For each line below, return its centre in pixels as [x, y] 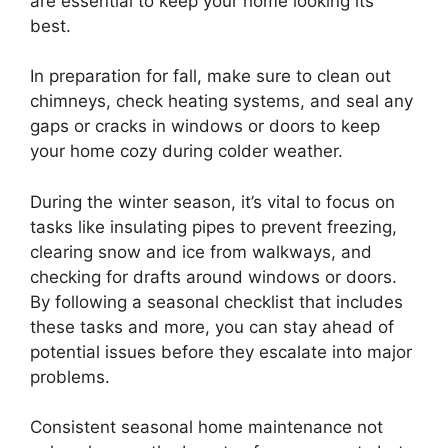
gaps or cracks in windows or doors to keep [205, 126]
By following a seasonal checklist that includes [216, 301]
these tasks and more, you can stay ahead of [212, 326]
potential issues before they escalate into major [221, 351]
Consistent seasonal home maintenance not [206, 427]
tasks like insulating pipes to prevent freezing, [213, 226]
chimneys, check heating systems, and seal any [221, 101]
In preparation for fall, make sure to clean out [210, 76]
